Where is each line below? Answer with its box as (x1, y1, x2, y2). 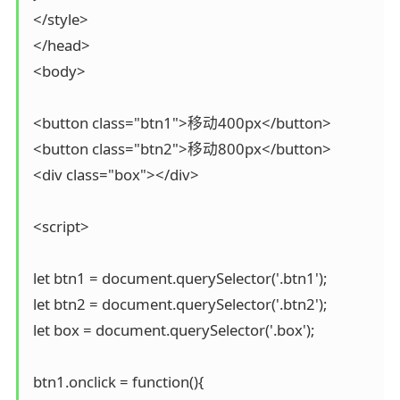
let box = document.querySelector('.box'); (29, 319, 314, 340)
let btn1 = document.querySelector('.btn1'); (29, 267, 327, 288)
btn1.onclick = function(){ (29, 371, 204, 392)
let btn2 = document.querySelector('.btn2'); (29, 293, 327, 314)
